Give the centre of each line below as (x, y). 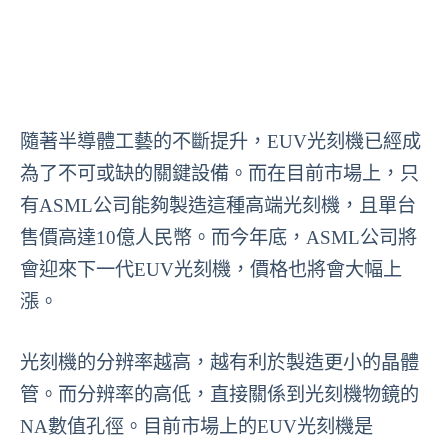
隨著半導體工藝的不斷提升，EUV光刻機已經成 (220, 141)
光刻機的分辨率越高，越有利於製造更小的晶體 (219, 362)
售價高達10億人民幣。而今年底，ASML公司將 (218, 237)
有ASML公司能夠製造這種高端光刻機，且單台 (218, 205)
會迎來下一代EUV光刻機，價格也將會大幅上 (211, 269)
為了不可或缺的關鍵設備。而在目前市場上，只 (219, 173)
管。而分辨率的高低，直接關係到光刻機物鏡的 (219, 394)
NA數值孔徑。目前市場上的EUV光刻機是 (196, 426)
